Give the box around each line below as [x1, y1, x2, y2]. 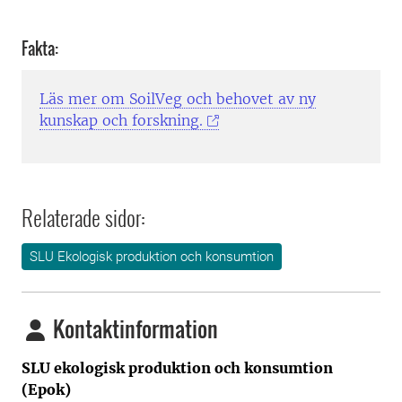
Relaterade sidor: [22, 201, 145, 234]
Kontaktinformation [48, 312, 218, 345]
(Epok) [22, 380, 71, 399]
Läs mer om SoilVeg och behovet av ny [39, 90, 316, 109]
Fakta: [22, 37, 58, 60]
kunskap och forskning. [39, 111, 203, 130]
